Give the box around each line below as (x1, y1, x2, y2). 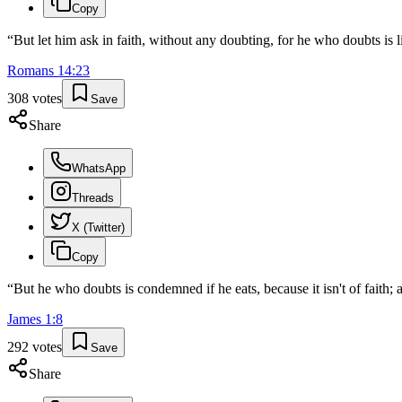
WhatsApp (72, 162, 126, 176)
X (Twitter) (72, 221, 125, 235)
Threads (72, 191, 114, 205)
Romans (7, 63, 54, 79)
